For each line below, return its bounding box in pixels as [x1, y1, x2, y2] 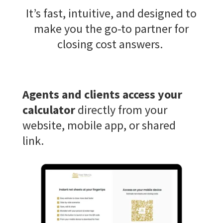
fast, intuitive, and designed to [41, 5, 197, 21]
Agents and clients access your [22, 86, 182, 102]
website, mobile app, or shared [22, 117, 176, 133]
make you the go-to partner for [34, 20, 189, 36]
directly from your [75, 102, 167, 117]
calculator [22, 102, 75, 117]
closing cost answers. [57, 36, 163, 52]
